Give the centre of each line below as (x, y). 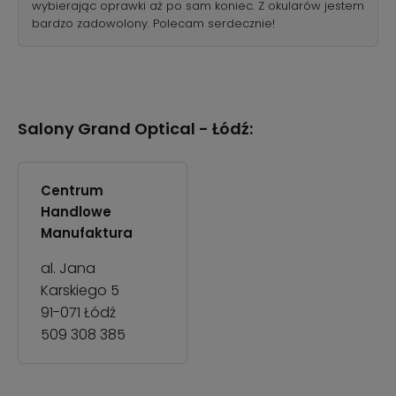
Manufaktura (87, 233)
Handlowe (76, 212)
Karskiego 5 (80, 291)
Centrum (72, 191)
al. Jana (68, 269)
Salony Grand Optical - (115, 129)
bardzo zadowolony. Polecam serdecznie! (153, 24)
